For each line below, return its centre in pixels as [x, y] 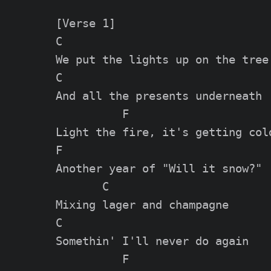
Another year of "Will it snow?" [159, 169]
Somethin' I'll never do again [152, 241]
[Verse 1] [86, 24]
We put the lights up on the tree [162, 60]
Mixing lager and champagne [142, 205]
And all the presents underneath [159, 96]
